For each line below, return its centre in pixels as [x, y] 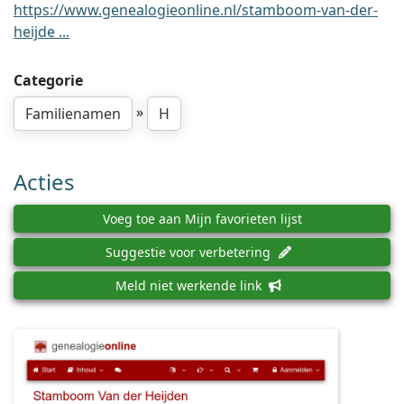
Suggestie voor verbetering [190, 252]
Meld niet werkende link [190, 285]
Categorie [48, 80]
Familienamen [73, 114]
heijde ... [41, 32]
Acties [44, 182]
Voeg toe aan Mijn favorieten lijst [202, 219]
